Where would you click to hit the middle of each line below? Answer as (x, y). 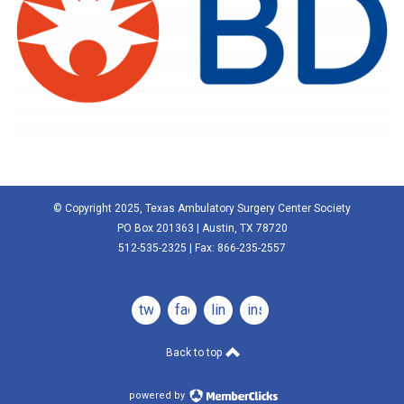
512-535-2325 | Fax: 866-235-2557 (202, 248)
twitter (159, 310)
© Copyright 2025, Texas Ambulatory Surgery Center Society (202, 209)
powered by (158, 396)
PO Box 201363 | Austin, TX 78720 (202, 229)
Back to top (195, 353)
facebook (205, 310)
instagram (278, 310)
